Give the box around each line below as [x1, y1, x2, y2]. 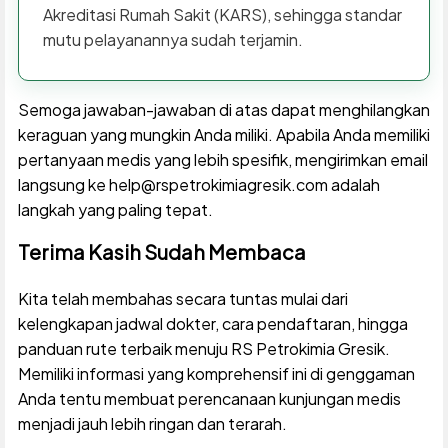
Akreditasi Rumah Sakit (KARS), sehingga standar [42, 3, 402, 25]
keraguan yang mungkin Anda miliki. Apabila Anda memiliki [17, 123, 430, 145]
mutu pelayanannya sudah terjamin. [42, 28, 303, 50]
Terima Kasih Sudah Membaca [17, 238, 306, 264]
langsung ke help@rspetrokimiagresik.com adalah [17, 173, 380, 195]
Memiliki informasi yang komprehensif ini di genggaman [17, 362, 415, 384]
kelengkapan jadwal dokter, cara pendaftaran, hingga [17, 312, 408, 334]
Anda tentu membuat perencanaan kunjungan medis [17, 387, 401, 409]
